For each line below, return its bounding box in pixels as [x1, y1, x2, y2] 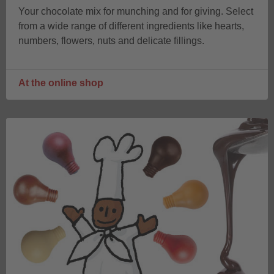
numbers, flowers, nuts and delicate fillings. [18, 35, 207, 46]
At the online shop [18, 77, 103, 88]
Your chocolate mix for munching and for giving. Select [18, 6, 253, 17]
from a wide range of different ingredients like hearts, [18, 20, 244, 31]
